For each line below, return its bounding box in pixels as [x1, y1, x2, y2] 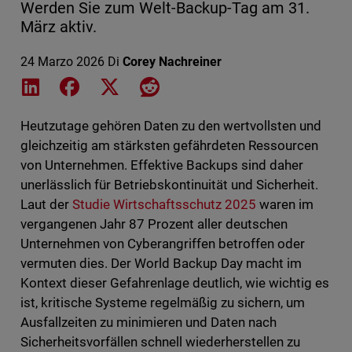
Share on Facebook [82, 78, 189, 93]
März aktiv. [20, 17, 97, 37]
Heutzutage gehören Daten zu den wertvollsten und [20, 118, 322, 134]
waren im [256, 196, 314, 213]
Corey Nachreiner [122, 54, 222, 70]
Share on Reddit [158, 78, 247, 93]
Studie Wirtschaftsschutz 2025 [71, 196, 257, 213]
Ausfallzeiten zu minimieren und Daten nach [20, 314, 277, 331]
